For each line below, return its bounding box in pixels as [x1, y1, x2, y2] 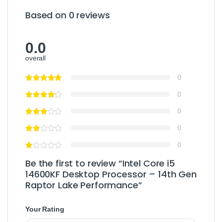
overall [25, 54, 46, 62]
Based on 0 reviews [25, 8, 110, 21]
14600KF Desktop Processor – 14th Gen [25, 167, 197, 180]
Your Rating [25, 205, 64, 213]
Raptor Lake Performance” [25, 178, 142, 191]
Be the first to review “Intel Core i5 [25, 157, 175, 169]
